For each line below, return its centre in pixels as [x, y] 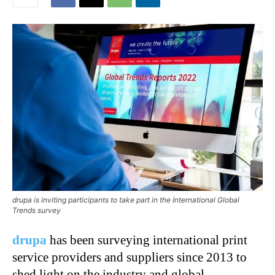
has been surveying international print [149, 240]
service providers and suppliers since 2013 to [130, 257]
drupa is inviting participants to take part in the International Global [126, 199]
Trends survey [37, 210]
